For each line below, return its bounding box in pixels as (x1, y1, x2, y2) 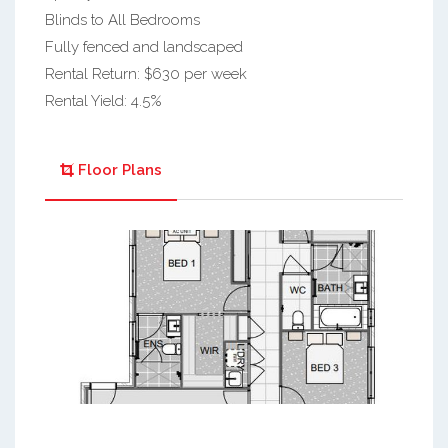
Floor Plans (78, 161, 162, 180)
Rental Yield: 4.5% (45, 92, 162, 111)
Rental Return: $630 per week (45, 65, 247, 84)
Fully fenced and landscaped (45, 38, 243, 57)
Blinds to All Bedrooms (45, 11, 200, 30)
